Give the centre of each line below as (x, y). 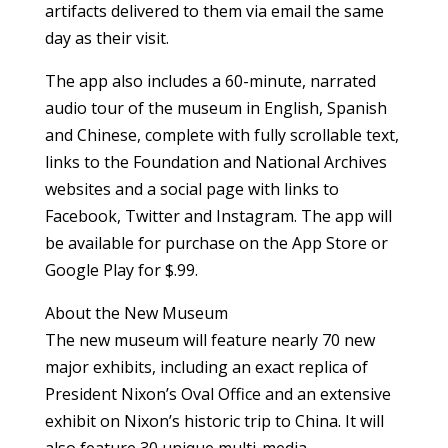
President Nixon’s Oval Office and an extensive (217, 394)
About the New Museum (136, 313)
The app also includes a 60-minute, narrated (210, 81)
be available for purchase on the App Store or (216, 243)
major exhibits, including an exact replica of (206, 367)
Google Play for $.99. (121, 270)
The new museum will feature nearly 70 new (209, 340)
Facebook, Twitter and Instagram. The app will (218, 216)
